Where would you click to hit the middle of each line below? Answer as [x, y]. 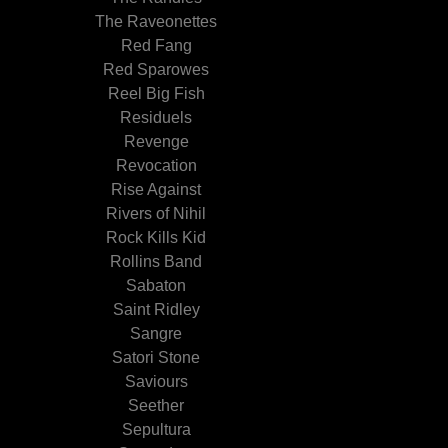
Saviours [156, 381]
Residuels [156, 117]
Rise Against [156, 189]
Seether [156, 405]
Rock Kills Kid [156, 237]
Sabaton [156, 285]
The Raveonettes [156, 21]
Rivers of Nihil [156, 213]
